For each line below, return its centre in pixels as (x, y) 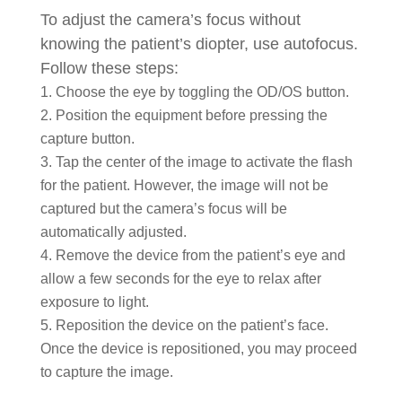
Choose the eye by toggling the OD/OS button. (202, 92)
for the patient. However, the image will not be (184, 185)
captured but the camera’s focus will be (163, 209)
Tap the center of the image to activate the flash (204, 162)
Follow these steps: (109, 68)
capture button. (87, 139)
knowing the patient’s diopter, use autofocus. (199, 44)
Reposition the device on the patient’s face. (192, 325)
